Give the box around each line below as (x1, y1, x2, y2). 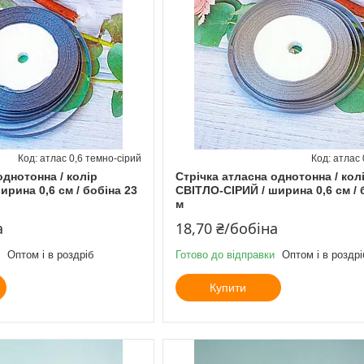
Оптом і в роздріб (7, 248, 93, 261)
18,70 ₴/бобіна (175, 218, 278, 238)
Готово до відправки (175, 248, 275, 261)
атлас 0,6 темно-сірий (39, 152, 141, 164)
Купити (210, 280, 247, 294)
